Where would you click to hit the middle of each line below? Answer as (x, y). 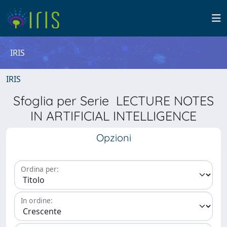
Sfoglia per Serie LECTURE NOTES (113, 101)
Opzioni (113, 138)
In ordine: (37, 201)
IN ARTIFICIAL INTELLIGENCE (113, 116)
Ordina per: (40, 169)
